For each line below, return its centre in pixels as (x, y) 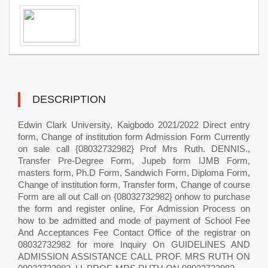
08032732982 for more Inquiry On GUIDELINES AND (134, 244)
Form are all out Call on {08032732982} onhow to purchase (134, 197)
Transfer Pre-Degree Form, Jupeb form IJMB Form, (134, 161)
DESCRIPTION (69, 99)
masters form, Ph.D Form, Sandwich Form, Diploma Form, (134, 173)
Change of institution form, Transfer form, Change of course (134, 185)
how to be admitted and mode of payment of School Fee (134, 220)
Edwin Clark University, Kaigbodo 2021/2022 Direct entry (134, 125)
